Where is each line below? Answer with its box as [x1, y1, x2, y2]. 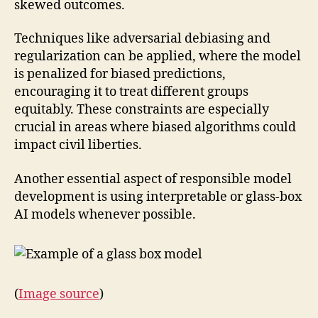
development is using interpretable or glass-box [14, 188, 302, 205]
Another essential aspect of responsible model [14, 170, 292, 187]
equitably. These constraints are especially [14, 102, 269, 119]
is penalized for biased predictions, [14, 66, 226, 83]
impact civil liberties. [14, 137, 142, 154]
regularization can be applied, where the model [14, 48, 301, 65]
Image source [18, 285, 99, 302]
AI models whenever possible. [14, 206, 196, 223]
